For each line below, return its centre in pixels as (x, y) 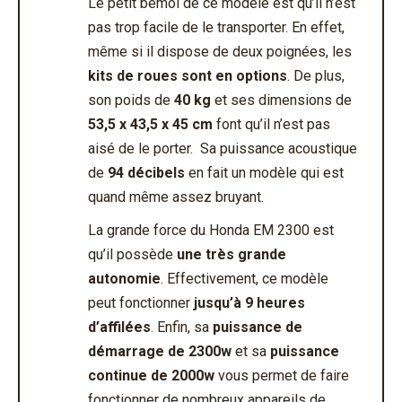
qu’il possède (132, 254)
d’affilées (119, 327)
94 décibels (146, 172)
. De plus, (316, 75)
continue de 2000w (151, 375)
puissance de (258, 327)
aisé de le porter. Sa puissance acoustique (223, 148)
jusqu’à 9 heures (248, 302)
